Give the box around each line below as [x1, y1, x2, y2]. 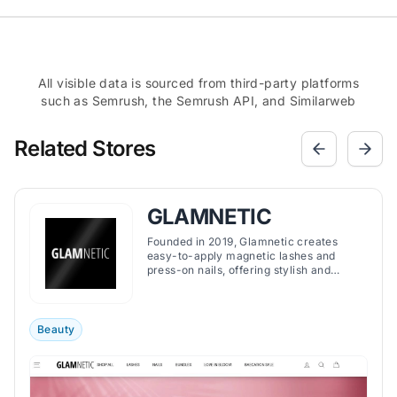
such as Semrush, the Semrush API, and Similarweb [41, 93, 356, 108]
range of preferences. [146, 292, 263, 305]
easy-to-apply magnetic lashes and [146, 249, 336, 262]
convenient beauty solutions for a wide [146, 277, 353, 291]
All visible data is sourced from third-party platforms [37, 75, 360, 90]
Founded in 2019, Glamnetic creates [146, 235, 339, 248]
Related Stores [14, 136, 156, 161]
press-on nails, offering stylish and [146, 263, 331, 276]
